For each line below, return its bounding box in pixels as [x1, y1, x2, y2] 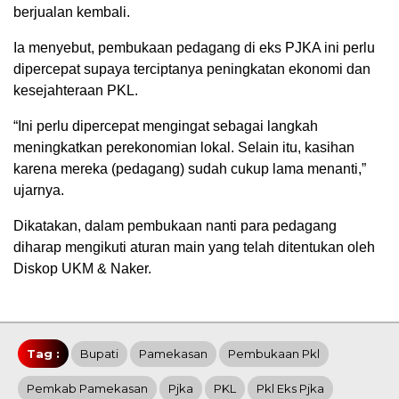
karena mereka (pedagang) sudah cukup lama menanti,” [13, 160, 366, 176]
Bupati [80, 346, 118, 361]
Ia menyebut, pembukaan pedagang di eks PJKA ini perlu [13, 39, 375, 55]
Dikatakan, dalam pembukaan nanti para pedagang [13, 217, 337, 233]
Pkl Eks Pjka [256, 380, 324, 395]
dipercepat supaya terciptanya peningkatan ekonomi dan [13, 61, 370, 77]
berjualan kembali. [13, 4, 130, 20]
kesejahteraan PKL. [13, 82, 138, 98]
